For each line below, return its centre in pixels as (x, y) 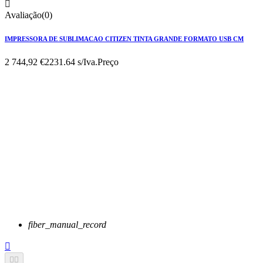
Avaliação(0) (28, 15)
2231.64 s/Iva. (71, 62)
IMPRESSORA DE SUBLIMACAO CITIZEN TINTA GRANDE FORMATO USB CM (124, 38)
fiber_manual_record (67, 224)
